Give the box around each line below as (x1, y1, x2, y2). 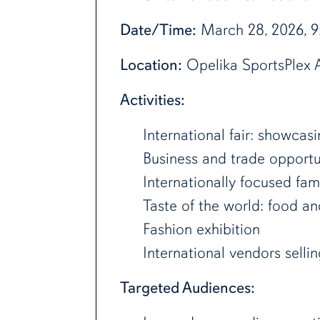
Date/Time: (119, 20, 196, 40)
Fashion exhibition (142, 219, 260, 239)
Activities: (119, 90, 185, 110)
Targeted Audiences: (119, 278, 255, 298)
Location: (119, 55, 182, 75)
